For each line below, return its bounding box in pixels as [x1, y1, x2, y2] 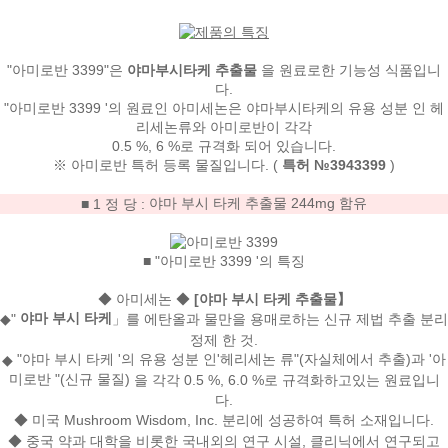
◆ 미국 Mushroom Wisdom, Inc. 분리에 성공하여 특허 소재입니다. [14, 412, 434, 429]
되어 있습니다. [240, 137, 336, 154]
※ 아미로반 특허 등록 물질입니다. [53, 156, 273, 173]
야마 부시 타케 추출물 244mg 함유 [149, 194, 367, 211]
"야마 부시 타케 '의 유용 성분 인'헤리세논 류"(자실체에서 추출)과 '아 [17, 350, 446, 367]
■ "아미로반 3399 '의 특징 [143, 253, 305, 270]
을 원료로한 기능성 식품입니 [257, 61, 441, 78]
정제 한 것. [190, 331, 258, 348]
